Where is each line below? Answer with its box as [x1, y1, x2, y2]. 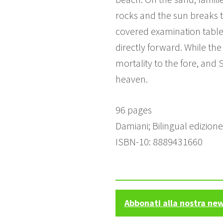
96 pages [115, 103, 152, 116]
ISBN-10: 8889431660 [115, 135, 203, 148]
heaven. [115, 72, 148, 85]
